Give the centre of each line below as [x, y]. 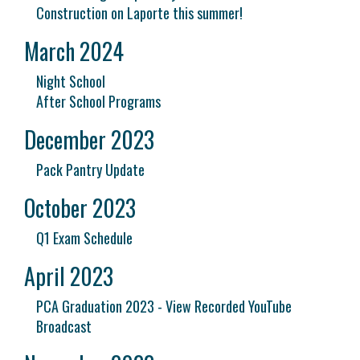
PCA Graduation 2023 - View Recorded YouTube [164, 306]
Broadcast [64, 326]
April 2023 [69, 276]
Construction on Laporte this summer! [139, 13]
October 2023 [80, 208]
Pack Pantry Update [90, 170]
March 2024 [74, 51]
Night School [71, 81]
